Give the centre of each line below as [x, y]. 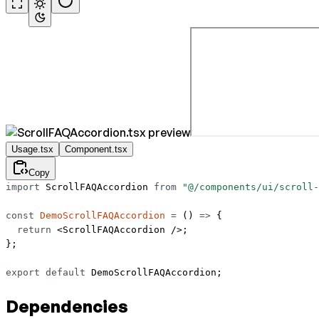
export [23, 273]
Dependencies [67, 307]
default [63, 273]
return [28, 230]
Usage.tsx [32, 150]
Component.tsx [96, 150]
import [23, 187]
